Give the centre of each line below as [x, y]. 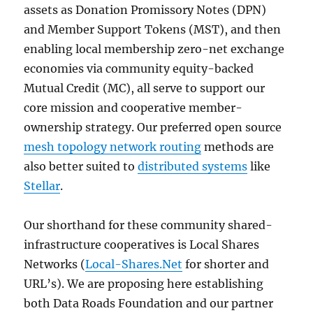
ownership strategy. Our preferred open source [153, 128]
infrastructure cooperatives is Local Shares [142, 245]
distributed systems [193, 167]
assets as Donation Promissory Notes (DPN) [145, 10]
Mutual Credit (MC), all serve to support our [145, 88]
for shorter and [226, 264]
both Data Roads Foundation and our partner [149, 304]
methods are [238, 147]
